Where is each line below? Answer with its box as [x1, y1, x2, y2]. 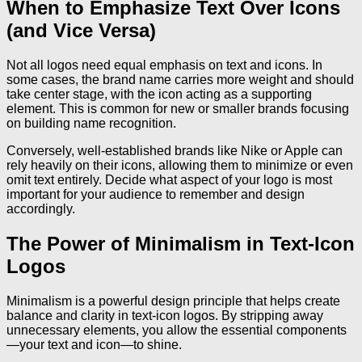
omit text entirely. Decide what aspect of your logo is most [6, 172, 332, 187]
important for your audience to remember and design [6, 187, 305, 201]
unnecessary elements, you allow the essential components [6, 322, 347, 337]
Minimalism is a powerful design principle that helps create [6, 293, 340, 308]
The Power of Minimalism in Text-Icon [6, 232, 355, 255]
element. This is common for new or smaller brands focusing [6, 101, 349, 116]
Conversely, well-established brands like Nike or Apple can [6, 143, 343, 158]
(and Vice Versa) [6, 19, 156, 41]
